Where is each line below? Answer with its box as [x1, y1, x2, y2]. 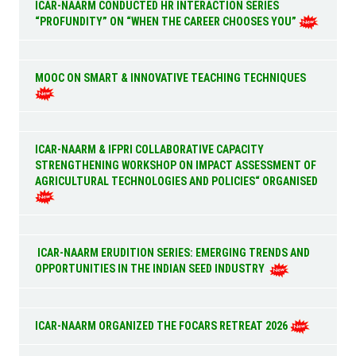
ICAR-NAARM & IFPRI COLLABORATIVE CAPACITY [35, 143, 265, 157]
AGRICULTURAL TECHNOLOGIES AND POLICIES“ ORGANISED [35, 175, 319, 188]
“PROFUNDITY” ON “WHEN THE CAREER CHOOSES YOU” [35, 14, 300, 28]
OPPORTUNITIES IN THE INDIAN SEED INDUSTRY [35, 262, 270, 276]
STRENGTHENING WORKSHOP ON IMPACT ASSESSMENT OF [35, 159, 317, 172]
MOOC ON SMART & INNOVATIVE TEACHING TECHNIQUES [35, 72, 307, 85]
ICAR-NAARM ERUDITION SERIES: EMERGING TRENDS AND [35, 246, 311, 260]
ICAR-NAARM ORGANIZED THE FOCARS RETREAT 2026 [35, 319, 291, 332]
